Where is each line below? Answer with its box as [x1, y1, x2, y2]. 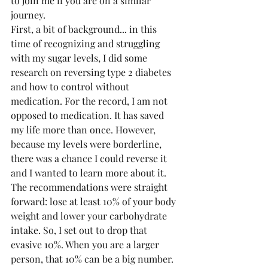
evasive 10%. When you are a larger [11, 238, 162, 251]
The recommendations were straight [11, 181, 170, 194]
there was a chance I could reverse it [11, 152, 169, 165]
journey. [11, 8, 45, 22]
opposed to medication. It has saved [11, 109, 166, 122]
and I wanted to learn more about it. [11, 166, 169, 179]
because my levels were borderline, [11, 138, 164, 151]
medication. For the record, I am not [11, 95, 170, 108]
